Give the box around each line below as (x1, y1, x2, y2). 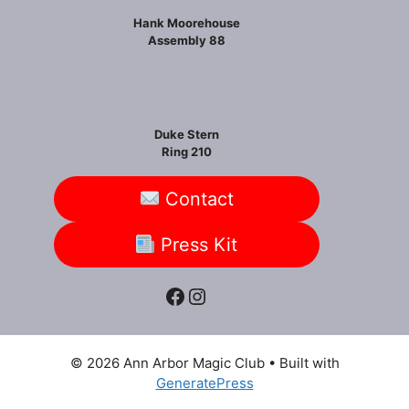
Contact (159, 188, 234, 210)
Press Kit (155, 234, 238, 256)
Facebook (163, 281, 265, 309)
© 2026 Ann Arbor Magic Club (69, 354, 265, 372)
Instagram (185, 281, 290, 309)
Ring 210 (161, 144, 212, 159)
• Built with (264, 354, 340, 372)
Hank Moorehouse (132, 16, 240, 30)
